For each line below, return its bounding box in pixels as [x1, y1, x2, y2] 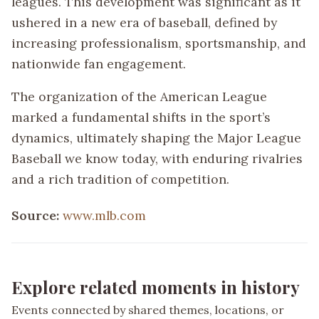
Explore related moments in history [11, 276, 300, 299]
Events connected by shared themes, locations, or [11, 303, 284, 318]
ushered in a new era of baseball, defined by [11, 14, 277, 31]
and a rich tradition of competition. [11, 171, 229, 188]
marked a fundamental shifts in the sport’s [11, 109, 271, 126]
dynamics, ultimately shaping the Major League [11, 130, 301, 147]
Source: [11, 207, 63, 224]
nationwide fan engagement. [11, 55, 186, 72]
